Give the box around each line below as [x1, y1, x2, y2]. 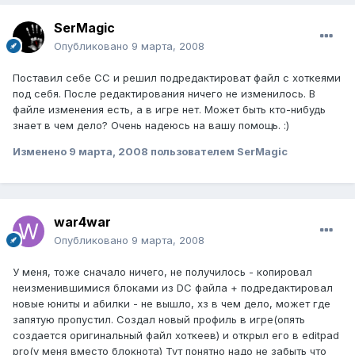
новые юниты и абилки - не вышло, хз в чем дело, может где [13, 296, 330, 310]
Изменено [13, 144, 69, 158]
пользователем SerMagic [148, 144, 288, 158]
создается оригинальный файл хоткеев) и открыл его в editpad [13, 328, 339, 342]
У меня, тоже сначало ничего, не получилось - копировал [13, 265, 312, 278]
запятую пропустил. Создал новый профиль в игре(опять [13, 312, 305, 326]
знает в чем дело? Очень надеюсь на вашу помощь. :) [13, 118, 289, 132]
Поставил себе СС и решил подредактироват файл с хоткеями [13, 71, 341, 84]
